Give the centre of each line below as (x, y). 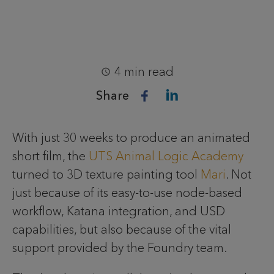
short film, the (50, 156)
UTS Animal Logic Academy (166, 156)
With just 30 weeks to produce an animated (131, 138)
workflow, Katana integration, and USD (119, 211)
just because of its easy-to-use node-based (127, 193)
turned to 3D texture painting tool (106, 174)
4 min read (144, 72)
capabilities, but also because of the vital (122, 229)
